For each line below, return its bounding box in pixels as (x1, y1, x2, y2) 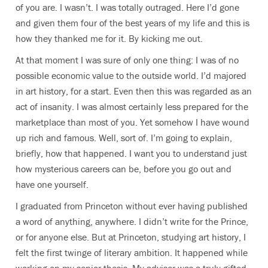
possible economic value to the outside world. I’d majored (16, 69, 246, 81)
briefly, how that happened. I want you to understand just (16, 147, 247, 159)
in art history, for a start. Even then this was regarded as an (16, 85, 252, 97)
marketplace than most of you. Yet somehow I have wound (16, 116, 249, 128)
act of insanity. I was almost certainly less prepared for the (16, 100, 248, 112)
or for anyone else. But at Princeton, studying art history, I (16, 231, 246, 243)
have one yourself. (16, 178, 89, 190)
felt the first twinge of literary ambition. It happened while (16, 246, 248, 258)
